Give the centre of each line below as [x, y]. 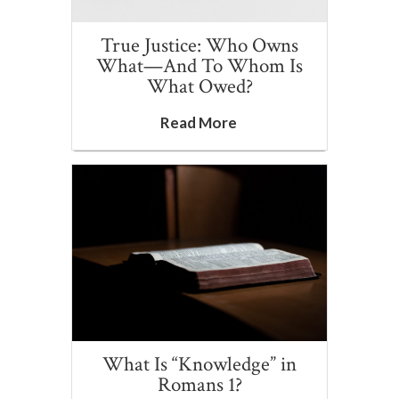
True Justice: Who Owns [199, 45]
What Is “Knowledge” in [199, 364]
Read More [198, 122]
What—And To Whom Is [199, 65]
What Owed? [199, 86]
